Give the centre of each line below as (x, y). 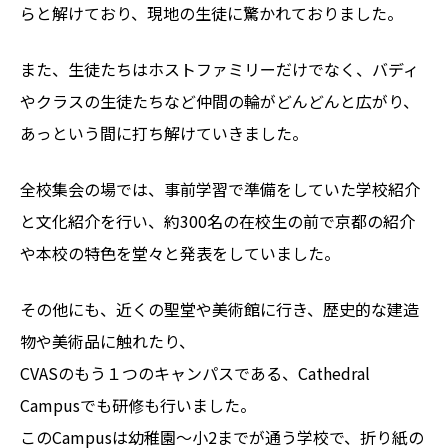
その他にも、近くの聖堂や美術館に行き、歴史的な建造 (219, 308)
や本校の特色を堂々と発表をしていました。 (180, 252)
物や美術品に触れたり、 (107, 340)
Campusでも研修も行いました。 (138, 404)
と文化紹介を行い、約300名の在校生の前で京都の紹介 (217, 220)
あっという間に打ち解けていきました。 (164, 132)
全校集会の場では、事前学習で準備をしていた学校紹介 (220, 188)
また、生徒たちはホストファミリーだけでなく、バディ (219, 68)
